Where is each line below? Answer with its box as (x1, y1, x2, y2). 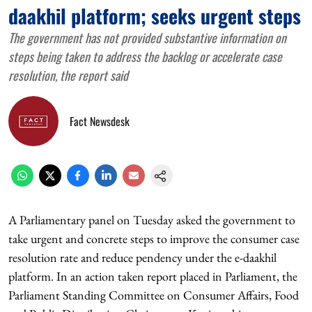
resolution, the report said (8, 66, 128, 84)
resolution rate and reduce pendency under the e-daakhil (8, 249, 276, 265)
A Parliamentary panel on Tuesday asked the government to (8, 212, 295, 228)
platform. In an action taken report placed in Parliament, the (8, 268, 297, 284)
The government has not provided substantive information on (8, 29, 286, 47)
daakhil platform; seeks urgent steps (8, 1, 301, 30)
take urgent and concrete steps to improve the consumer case (8, 231, 299, 247)
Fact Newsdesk (70, 113, 130, 130)
